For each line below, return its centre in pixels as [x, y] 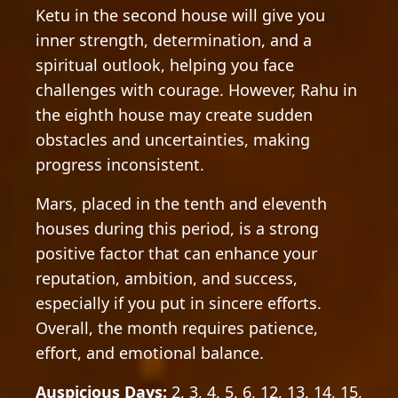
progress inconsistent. [120, 164]
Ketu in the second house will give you [180, 15]
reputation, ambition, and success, [167, 278]
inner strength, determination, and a [174, 40]
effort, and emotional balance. [150, 353]
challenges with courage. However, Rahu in [196, 90]
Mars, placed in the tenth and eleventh [181, 203]
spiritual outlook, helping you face [165, 65]
